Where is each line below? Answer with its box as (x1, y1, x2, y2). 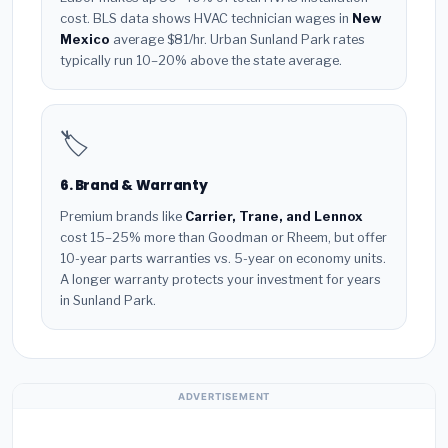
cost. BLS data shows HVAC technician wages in (60, 11, 352, 27)
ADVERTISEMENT (177, 390, 271, 402)
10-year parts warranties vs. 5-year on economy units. (60, 250, 386, 266)
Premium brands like (60, 208, 185, 224)
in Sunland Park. (60, 292, 156, 308)
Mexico (60, 32, 110, 48)
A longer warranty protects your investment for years (60, 271, 381, 287)
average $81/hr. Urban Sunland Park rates (110, 32, 365, 48)
